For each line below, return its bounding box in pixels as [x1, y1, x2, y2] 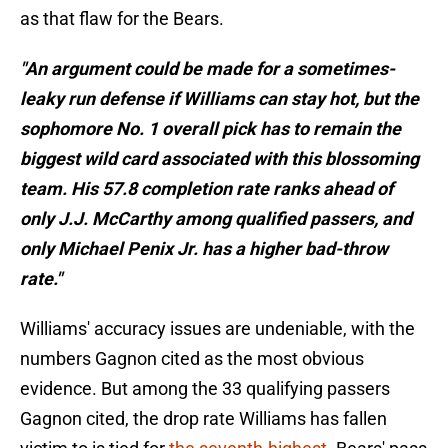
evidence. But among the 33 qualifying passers [20, 378, 390, 400]
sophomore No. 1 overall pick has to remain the [20, 118, 401, 140]
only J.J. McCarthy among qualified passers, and [20, 208, 412, 230]
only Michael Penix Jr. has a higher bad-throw [20, 238, 388, 260]
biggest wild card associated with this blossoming [20, 148, 419, 170]
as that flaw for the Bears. [20, 8, 224, 30]
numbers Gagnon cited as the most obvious [20, 348, 364, 370]
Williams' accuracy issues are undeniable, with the [20, 318, 415, 340]
